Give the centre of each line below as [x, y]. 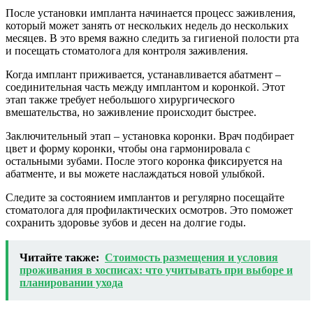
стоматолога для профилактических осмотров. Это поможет [149, 210]
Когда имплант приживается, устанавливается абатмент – [143, 75]
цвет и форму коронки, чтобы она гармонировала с [128, 149]
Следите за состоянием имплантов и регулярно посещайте [145, 198]
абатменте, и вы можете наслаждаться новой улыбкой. [135, 174]
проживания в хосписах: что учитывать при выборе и [156, 270]
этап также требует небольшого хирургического [120, 100]
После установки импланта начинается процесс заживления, [151, 13]
